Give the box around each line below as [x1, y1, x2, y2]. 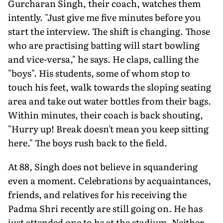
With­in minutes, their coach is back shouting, [8, 108, 203, 121]
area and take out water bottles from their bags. [8, 94, 211, 108]
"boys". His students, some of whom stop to [8, 66, 190, 80]
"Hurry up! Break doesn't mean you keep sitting [8, 121, 209, 135]
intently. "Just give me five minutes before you [8, 10, 201, 24]
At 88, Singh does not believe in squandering [8, 159, 198, 173]
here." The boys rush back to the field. [8, 135, 167, 149]
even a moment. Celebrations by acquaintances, [8, 173, 211, 187]
